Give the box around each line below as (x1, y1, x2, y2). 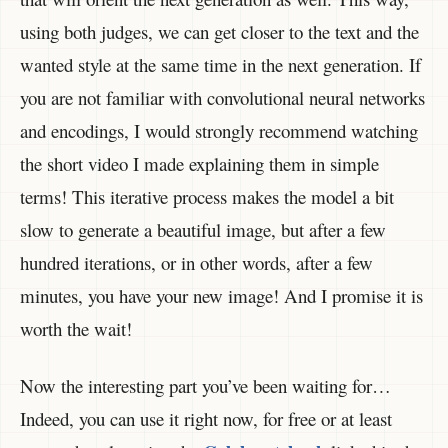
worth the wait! (20, 316, 132, 342)
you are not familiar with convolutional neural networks (20, 85, 425, 111)
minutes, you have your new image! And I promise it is (20, 283, 423, 309)
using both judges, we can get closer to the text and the (20, 19, 419, 45)
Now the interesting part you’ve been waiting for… (20, 373, 391, 399)
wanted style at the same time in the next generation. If (20, 52, 421, 78)
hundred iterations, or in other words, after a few (20, 250, 373, 276)
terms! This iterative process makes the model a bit (20, 184, 394, 210)
